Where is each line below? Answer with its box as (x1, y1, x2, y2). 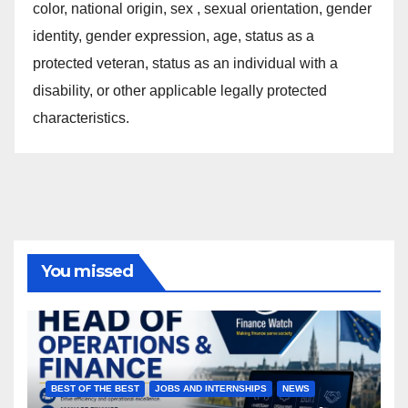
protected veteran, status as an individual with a (33, 55, 338, 71)
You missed (41, 260, 133, 281)
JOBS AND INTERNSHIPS (155, 383, 267, 394)
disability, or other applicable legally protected (33, 82, 327, 98)
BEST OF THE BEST (51, 383, 139, 394)
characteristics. (33, 109, 129, 126)
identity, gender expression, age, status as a (33, 27, 314, 44)
